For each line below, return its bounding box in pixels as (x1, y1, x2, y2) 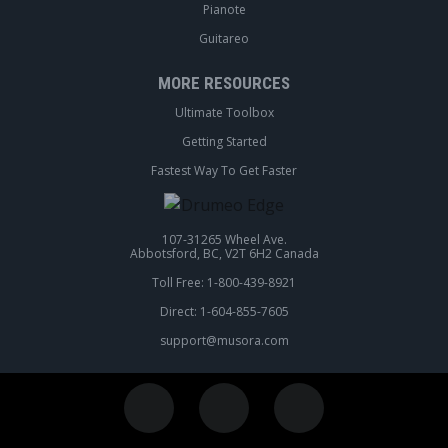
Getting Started (181, 133, 267, 151)
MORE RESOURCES (158, 73, 290, 94)
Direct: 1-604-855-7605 (159, 303, 289, 321)
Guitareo (199, 30, 249, 48)
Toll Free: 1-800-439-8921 (152, 274, 296, 292)
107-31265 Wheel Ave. (161, 231, 287, 249)
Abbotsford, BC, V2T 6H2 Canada (129, 245, 319, 263)
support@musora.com (159, 332, 289, 350)
